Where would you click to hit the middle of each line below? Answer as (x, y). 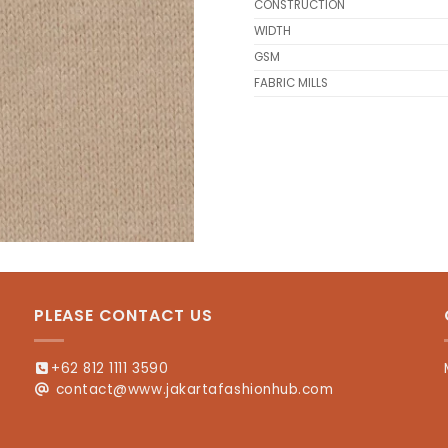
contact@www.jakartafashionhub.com (194, 389)
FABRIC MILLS (291, 83)
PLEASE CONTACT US (123, 315)
